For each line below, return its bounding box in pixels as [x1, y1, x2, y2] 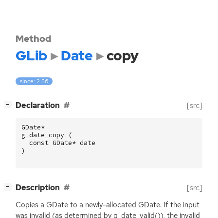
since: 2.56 [20, 77, 49, 86]
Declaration [16, 100, 60, 111]
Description [16, 182, 60, 193]
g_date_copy [21, 131, 64, 140]
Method [16, 32, 51, 45]
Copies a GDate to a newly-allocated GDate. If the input [16, 200, 200, 210]
